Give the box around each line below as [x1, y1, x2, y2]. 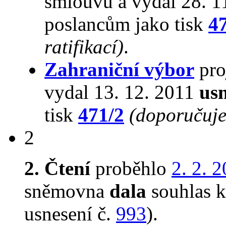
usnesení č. [24, 203, 116, 225]
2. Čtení [24, 157, 90, 180]
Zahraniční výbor [44, 59, 194, 81]
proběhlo [90, 157, 172, 180]
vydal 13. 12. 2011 [44, 81, 199, 103]
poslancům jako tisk [44, 13, 208, 35]
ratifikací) [44, 36, 124, 58]
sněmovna [24, 180, 109, 202]
